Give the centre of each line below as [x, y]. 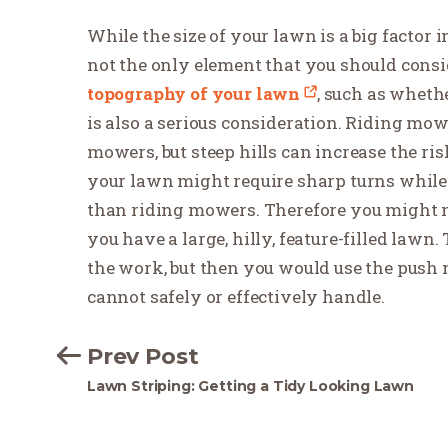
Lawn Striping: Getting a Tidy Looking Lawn [250, 386]
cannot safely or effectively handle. [236, 296]
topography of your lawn [194, 93]
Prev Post [143, 356]
